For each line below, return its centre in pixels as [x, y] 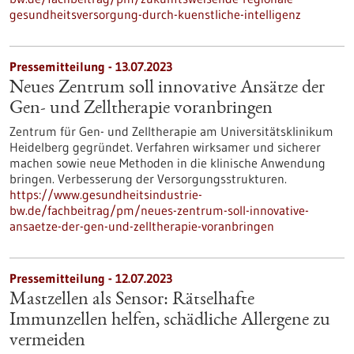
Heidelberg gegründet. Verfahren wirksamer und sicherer [165, 147]
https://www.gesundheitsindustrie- [106, 194]
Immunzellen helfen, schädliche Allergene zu [170, 321]
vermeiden [47, 341]
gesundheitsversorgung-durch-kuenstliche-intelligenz [155, 14]
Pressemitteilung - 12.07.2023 [91, 278]
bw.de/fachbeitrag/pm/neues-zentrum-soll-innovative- [159, 210]
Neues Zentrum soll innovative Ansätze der [167, 88]
